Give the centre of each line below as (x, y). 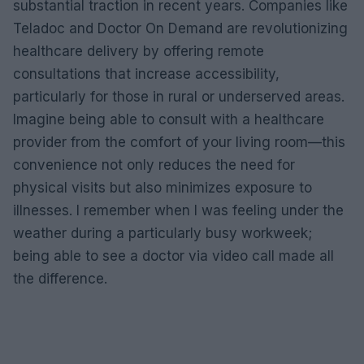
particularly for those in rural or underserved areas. (179, 96)
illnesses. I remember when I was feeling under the (178, 210)
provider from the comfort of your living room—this (179, 142)
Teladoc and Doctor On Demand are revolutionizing (180, 28)
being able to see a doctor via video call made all (173, 256)
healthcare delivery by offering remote (139, 51)
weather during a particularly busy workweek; (162, 233)
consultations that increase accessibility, (146, 74)
